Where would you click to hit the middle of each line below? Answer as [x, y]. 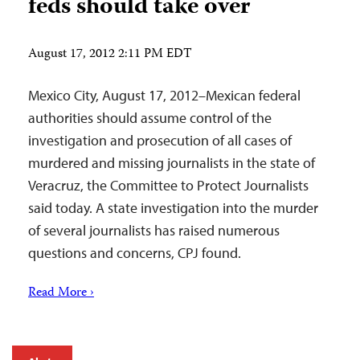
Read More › [61, 293]
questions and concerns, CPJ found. [135, 253]
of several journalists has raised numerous [154, 230]
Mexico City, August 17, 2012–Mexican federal [164, 95]
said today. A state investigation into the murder [173, 208]
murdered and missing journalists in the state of [172, 163]
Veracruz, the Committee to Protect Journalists [168, 185]
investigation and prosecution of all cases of [160, 140]
